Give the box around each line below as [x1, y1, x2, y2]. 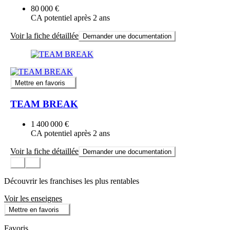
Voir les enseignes [4, 194, 62, 203]
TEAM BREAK [10, 98, 78, 109]
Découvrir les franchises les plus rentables [4, 176, 139, 185]
